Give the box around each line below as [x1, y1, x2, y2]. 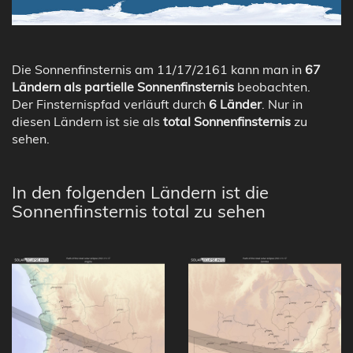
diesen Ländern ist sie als [12, 113, 163, 129]
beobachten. [234, 78, 310, 95]
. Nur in [262, 95, 303, 112]
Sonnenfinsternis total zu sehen [12, 199, 266, 222]
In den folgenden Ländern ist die [12, 180, 269, 203]
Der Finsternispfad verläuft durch [12, 95, 209, 112]
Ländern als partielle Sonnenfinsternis [12, 78, 234, 95]
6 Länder [209, 95, 262, 112]
